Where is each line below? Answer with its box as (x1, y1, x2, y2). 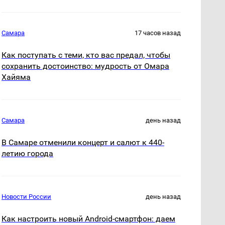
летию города (2, 148, 54, 158)
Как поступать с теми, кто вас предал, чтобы (2, 50, 171, 60)
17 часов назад (135, 29, 181, 37)
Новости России (2, 192, 52, 200)
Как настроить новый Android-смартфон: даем (2, 213, 176, 223)
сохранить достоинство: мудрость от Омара (2, 61, 170, 71)
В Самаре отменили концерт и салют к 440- (2, 137, 165, 147)
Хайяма (2, 72, 31, 82)
